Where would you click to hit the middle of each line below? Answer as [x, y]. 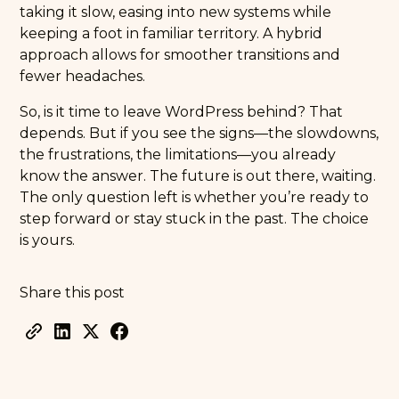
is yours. [48, 240]
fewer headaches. [83, 76]
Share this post [73, 293]
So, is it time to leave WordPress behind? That [182, 112]
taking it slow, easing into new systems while [176, 12]
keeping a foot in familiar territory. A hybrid [171, 33]
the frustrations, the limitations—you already [178, 155]
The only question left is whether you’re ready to [195, 197]
